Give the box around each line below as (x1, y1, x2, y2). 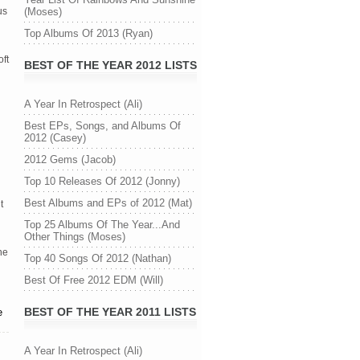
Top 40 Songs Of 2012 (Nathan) (24, 252, 171, 264)
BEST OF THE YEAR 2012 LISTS (24, 59, 197, 72)
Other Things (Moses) (24, 231, 125, 243)
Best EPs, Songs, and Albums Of (24, 120, 181, 132)
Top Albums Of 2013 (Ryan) (24, 27, 153, 39)
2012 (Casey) (24, 132, 86, 144)
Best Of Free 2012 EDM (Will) (24, 274, 163, 286)
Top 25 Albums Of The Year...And (24, 219, 180, 231)
